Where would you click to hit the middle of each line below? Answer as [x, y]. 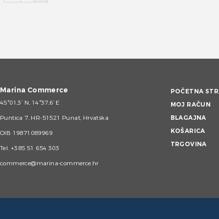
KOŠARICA [188, 131]
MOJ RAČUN [191, 105]
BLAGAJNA [188, 118]
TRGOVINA [188, 144]
